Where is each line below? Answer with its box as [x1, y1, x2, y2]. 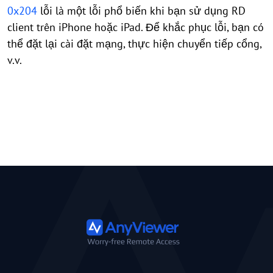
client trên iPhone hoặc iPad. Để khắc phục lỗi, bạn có [7, 20, 264, 34]
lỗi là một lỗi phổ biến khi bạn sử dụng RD [37, 4, 246, 18]
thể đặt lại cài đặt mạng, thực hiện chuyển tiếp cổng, [7, 37, 261, 51]
